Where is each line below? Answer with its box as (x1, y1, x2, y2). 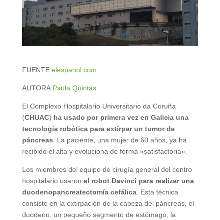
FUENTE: (22, 65, 52, 74)
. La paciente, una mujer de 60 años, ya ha (53, 136, 187, 144)
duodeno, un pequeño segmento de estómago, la (22, 210, 176, 219)
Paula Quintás (52, 83, 96, 92)
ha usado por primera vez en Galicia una (53, 113, 189, 121)
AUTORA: (22, 83, 53, 92)
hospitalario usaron (22, 176, 82, 185)
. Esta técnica (136, 188, 178, 196)
